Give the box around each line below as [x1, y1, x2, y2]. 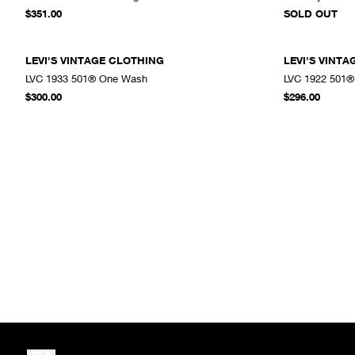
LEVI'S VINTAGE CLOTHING [25, 54, 164, 67]
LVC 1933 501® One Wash [25, 72, 147, 85]
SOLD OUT [284, 7, 338, 20]
